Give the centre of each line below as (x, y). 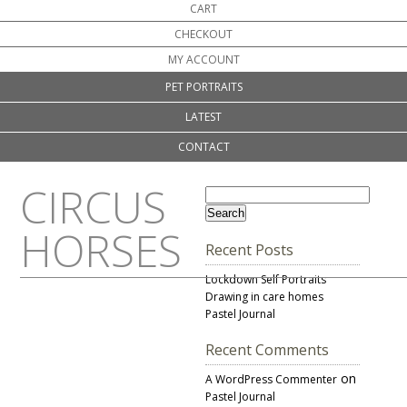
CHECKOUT (203, 35)
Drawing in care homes (264, 297)
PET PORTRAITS (203, 87)
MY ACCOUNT (203, 60)
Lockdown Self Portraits (265, 280)
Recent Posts (249, 250)
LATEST (203, 117)
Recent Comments (267, 350)
